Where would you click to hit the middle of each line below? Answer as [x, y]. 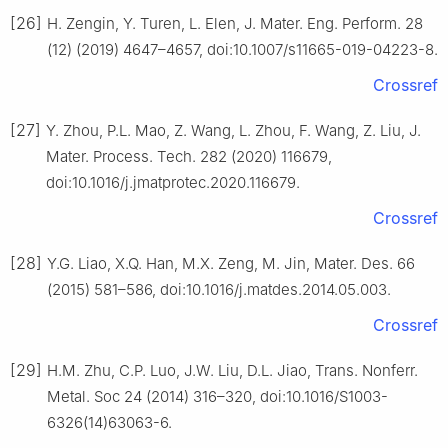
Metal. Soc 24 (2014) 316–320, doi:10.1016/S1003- [217, 397]
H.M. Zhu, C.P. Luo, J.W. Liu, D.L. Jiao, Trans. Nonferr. [232, 371]
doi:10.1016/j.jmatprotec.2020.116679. [173, 183]
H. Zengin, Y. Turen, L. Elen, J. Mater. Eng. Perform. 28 [235, 24]
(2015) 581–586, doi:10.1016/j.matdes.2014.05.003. [219, 290]
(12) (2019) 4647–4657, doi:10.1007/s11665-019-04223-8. [242, 50]
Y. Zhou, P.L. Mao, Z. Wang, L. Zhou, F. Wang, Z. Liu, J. [233, 131]
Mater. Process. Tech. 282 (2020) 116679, [189, 157]
